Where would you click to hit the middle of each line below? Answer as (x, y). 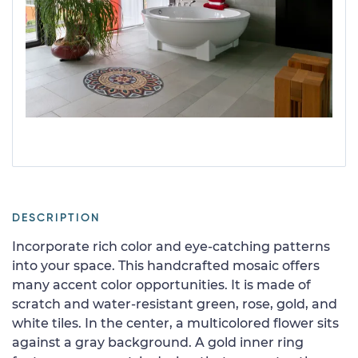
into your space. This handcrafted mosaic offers (166, 265)
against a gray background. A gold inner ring (158, 342)
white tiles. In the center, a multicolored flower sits (175, 323)
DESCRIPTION (56, 218)
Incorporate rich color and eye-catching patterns (171, 246)
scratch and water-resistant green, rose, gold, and (175, 304)
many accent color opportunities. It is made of (161, 284)
